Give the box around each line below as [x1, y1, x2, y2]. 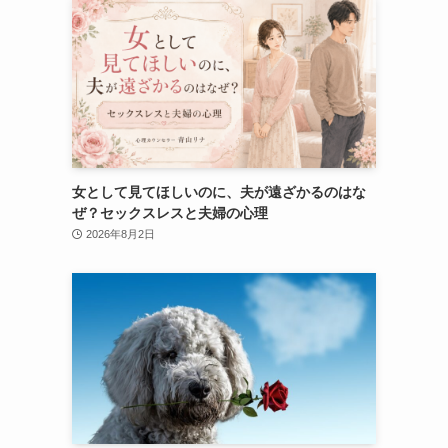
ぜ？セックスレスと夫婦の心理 [72, 204, 268, 221]
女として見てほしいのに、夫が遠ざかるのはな [72, 183, 366, 200]
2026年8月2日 [85, 227, 155, 240]
